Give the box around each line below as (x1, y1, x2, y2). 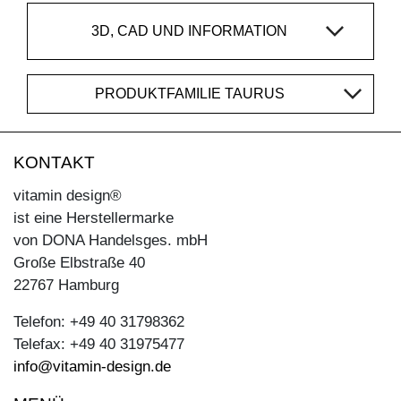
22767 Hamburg (13, 277, 119, 294)
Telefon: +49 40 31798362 (13, 313, 184, 331)
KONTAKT (13, 153, 95, 173)
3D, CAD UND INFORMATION (91, 22, 287, 38)
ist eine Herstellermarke (13, 209, 174, 227)
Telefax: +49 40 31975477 (13, 336, 184, 354)
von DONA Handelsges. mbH (13, 232, 208, 250)
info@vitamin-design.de (13, 358, 171, 376)
